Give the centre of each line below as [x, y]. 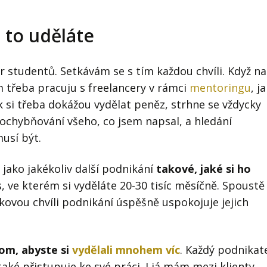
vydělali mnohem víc [126, 249]
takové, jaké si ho [204, 168]
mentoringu [220, 87]
